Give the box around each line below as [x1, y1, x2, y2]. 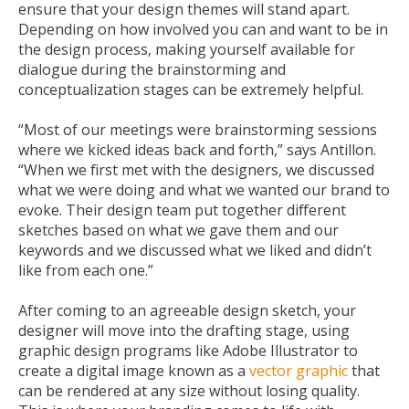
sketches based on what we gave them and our [18, 220, 339, 240]
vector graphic [249, 361, 348, 382]
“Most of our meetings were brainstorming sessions [18, 120, 377, 140]
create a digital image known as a [18, 361, 249, 382]
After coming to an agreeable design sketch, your [18, 300, 356, 321]
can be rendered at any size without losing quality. [18, 381, 360, 402]
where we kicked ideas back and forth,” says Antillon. [18, 140, 376, 160]
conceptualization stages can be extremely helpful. [18, 79, 363, 100]
